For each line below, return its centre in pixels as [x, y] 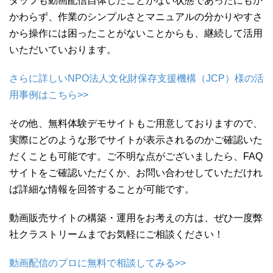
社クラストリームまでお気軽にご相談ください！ [116, 235]
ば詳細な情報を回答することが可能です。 [102, 190]
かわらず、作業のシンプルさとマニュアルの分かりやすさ [136, 17]
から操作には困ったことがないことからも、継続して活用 [136, 34]
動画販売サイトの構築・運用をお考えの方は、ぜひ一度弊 [136, 218]
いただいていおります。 [63, 50]
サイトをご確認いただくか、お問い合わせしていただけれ [136, 173]
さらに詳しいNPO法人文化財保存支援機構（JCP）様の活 [136, 79]
